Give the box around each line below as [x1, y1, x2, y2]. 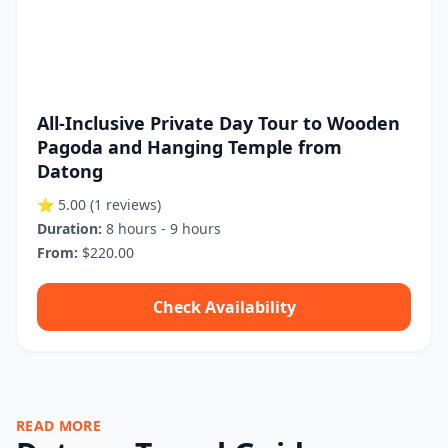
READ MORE [16, 416, 102, 435]
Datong [37, 159, 103, 183]
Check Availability [152, 296, 296, 318]
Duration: [37, 219, 102, 238]
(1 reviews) [90, 195, 161, 214]
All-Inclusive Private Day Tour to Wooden [37, 111, 400, 135]
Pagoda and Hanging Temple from [37, 135, 342, 159]
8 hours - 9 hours [102, 219, 221, 238]
